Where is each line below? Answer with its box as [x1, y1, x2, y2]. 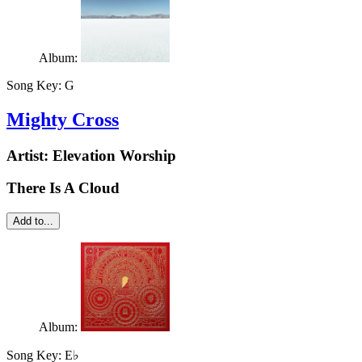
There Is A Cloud [6, 179, 120, 197]
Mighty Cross [6, 108, 119, 130]
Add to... [13, 214, 53, 227]
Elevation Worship [53, 146, 176, 164]
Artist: [6, 146, 53, 164]
